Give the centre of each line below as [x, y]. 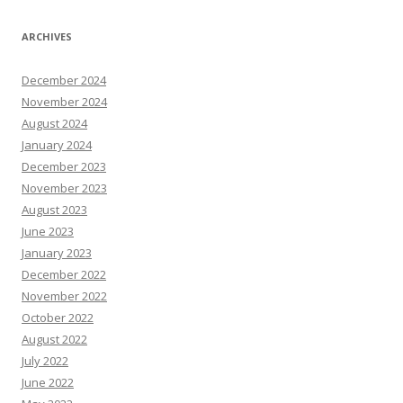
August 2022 [54, 339]
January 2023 [57, 252]
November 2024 [64, 101]
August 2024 [54, 123]
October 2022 [58, 317]
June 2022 [48, 382]
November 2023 [64, 188]
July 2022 [45, 360]
